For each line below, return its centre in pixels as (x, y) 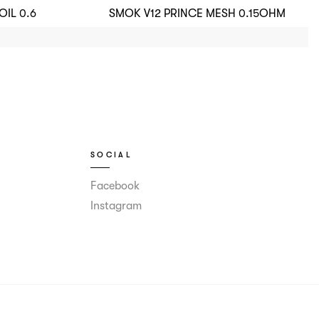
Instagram (116, 206)
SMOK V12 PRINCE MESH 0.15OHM (197, 14)
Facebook (115, 186)
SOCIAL (111, 155)
